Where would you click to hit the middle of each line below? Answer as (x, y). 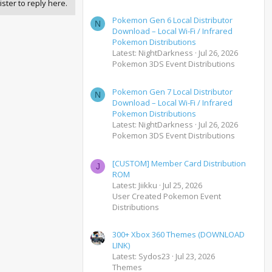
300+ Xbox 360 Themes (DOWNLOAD (178, 235)
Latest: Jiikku (135, 185)
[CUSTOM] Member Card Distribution (179, 163)
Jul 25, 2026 (182, 185)
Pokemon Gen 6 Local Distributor (172, 20)
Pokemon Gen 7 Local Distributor (172, 92)
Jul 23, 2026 (195, 257)
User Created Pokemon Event (167, 196)
